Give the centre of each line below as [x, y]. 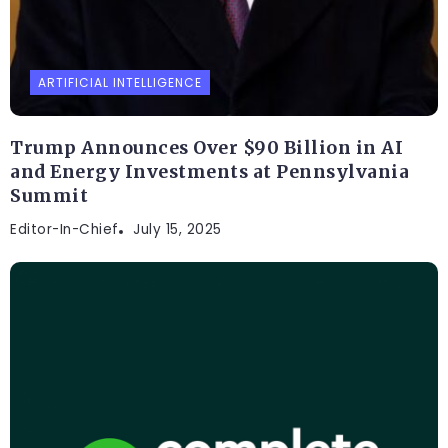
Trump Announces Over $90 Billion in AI [206, 147]
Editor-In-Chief [64, 229]
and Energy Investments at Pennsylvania [209, 171]
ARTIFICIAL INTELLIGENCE [120, 82]
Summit [49, 195]
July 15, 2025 [177, 229]
